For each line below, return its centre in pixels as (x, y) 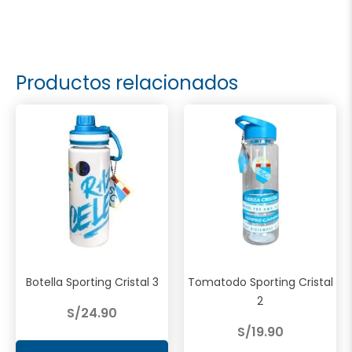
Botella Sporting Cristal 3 (92, 282)
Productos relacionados (127, 82)
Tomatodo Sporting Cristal (260, 282)
